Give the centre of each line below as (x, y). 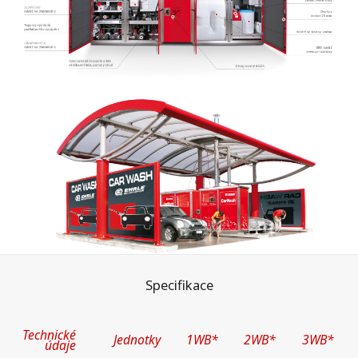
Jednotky (137, 340)
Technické (49, 335)
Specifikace (179, 285)
